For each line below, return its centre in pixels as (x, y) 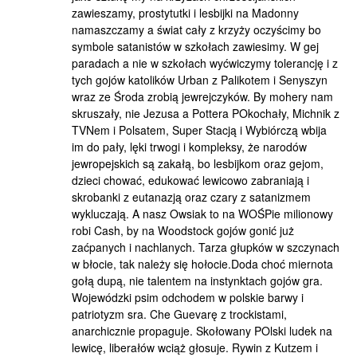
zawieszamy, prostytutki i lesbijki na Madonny (185, 13)
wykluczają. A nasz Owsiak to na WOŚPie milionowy (202, 214)
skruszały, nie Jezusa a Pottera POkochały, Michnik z (206, 113)
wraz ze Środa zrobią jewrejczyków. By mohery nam (202, 96)
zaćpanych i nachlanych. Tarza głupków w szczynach (206, 247)
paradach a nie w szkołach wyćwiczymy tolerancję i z (205, 63)
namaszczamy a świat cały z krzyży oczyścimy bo (196, 29)
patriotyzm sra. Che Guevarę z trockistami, (179, 314)
